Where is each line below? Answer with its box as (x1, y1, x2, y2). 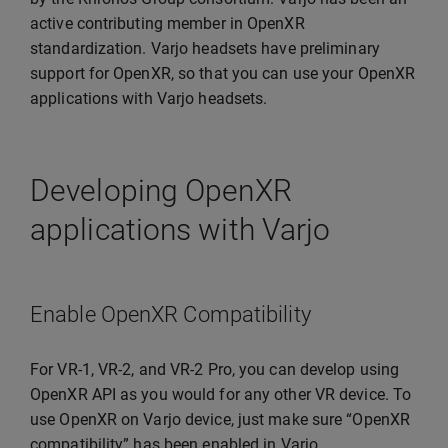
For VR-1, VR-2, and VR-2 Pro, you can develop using (30, 360, 400, 379)
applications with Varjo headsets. (30, 89, 268, 108)
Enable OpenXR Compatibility (30, 302, 311, 327)
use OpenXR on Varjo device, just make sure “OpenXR (30, 410, 411, 429)
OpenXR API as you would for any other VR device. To (30, 385, 412, 404)
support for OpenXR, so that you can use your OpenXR (30, 64, 416, 83)
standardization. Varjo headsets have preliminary (30, 39, 380, 58)
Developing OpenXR (30, 173, 292, 208)
